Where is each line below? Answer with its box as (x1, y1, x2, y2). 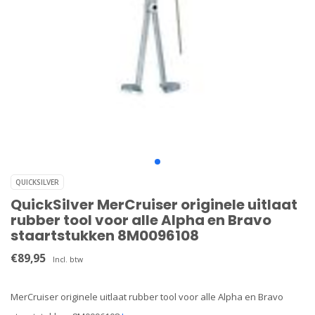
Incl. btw (53, 255, 83, 264)
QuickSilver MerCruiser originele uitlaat (11, 195, 297, 214)
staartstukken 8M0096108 (11, 226, 199, 245)
